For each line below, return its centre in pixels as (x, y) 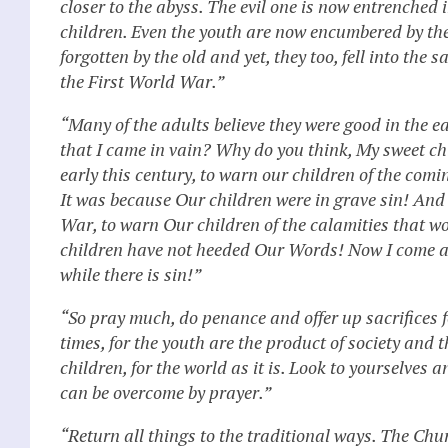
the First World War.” (142, 80)
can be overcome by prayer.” (165, 391)
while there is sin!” (130, 273)
